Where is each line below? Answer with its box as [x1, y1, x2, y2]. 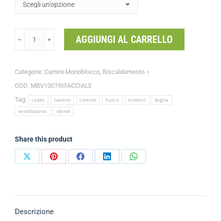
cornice [79, 97, 97, 103]
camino [53, 97, 71, 103]
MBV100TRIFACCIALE [31, 82, 92, 89]
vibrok [56, 109, 71, 114]
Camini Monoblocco [44, 68, 100, 75]
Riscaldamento [103, 68, 145, 75]
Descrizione [15, 207, 54, 216]
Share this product [15, 135, 73, 143]
